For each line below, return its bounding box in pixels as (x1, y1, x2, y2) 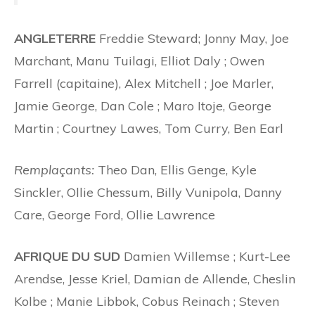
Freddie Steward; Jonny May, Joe (99, 30, 289, 47)
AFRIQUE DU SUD (14, 248, 124, 265)
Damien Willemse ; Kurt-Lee (124, 248, 290, 265)
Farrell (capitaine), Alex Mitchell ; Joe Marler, (14, 75, 274, 92)
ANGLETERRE (14, 30, 99, 47)
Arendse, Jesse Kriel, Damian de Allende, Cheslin (14, 271, 295, 288)
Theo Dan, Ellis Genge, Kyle (98, 162, 257, 179)
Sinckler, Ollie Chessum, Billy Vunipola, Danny (14, 184, 282, 201)
